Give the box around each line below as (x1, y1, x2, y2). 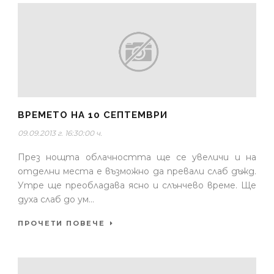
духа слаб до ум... (18, 193, 94, 205)
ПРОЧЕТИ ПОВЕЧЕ (18, 218, 105, 228)
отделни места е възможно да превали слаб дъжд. (18, 165, 256, 177)
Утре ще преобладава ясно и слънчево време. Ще (18, 179, 256, 191)
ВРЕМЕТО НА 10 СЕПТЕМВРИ (18, 109, 168, 120)
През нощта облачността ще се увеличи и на (18, 151, 256, 163)
